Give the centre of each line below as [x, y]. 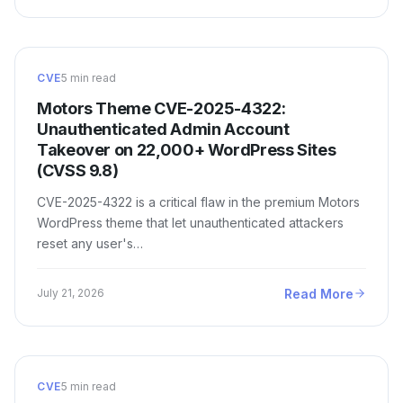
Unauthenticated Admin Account [163, 129]
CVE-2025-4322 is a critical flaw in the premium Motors [198, 201]
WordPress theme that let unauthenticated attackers [190, 222]
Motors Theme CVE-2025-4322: [161, 108]
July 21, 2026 [71, 293]
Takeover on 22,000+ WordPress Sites [187, 149]
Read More [319, 293]
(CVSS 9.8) [78, 170]
